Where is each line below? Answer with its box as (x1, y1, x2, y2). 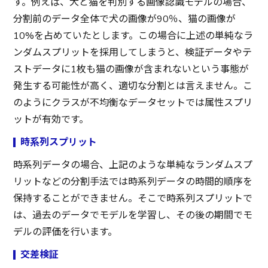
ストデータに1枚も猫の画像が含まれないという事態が (13, 62, 249, 76)
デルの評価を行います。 (13, 225, 118, 239)
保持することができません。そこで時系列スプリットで (13, 191, 253, 205)
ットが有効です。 (13, 112, 89, 126)
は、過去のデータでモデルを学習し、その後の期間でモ (13, 208, 253, 222)
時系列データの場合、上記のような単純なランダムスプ (13, 158, 253, 172)
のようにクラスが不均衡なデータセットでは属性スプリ (13, 96, 253, 109)
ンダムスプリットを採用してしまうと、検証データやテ (13, 45, 252, 59)
